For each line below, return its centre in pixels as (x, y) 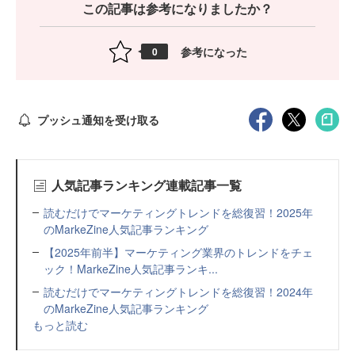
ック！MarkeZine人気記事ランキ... (131, 269)
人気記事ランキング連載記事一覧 (146, 185)
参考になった (214, 51)
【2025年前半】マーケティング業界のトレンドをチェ (178, 252)
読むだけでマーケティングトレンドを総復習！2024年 (178, 292)
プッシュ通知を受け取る (98, 119)
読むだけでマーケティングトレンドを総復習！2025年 (178, 212)
